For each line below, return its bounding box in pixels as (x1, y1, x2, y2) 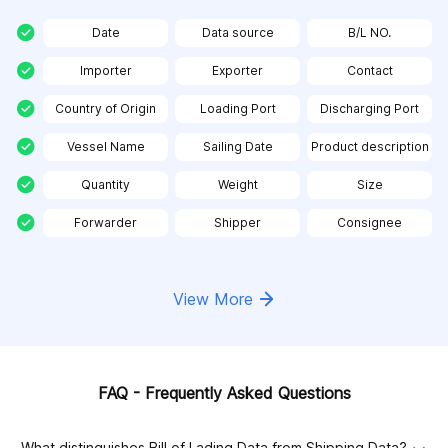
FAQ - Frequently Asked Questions (97, 383, 351, 403)
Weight (217, 177, 258, 192)
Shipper (214, 215, 261, 230)
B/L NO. (348, 25, 391, 40)
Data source (201, 25, 274, 40)
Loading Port (199, 101, 276, 116)
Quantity (81, 177, 130, 192)
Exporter (212, 63, 263, 78)
